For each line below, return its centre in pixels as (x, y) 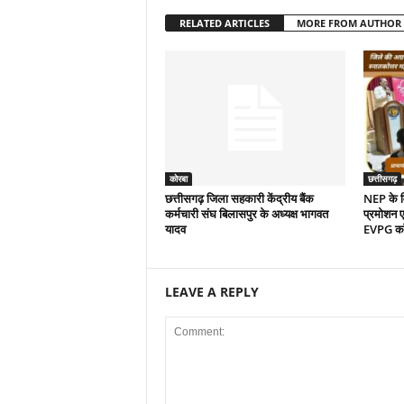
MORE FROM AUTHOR (349, 23)
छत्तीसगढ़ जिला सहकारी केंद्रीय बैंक (239, 198)
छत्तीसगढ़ (382, 179)
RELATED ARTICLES (224, 23)
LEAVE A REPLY (211, 292)
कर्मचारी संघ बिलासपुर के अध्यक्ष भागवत (246, 214)
